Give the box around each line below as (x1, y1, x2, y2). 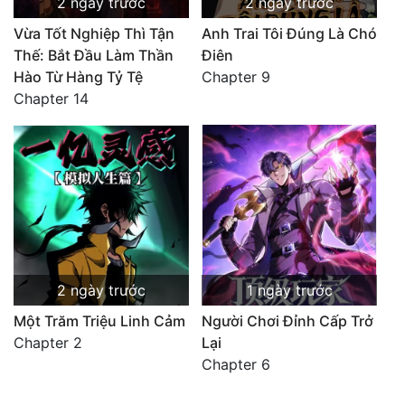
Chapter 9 (202, 67, 270, 86)
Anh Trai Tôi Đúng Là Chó (202, 24, 377, 42)
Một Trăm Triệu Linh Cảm (14, 311, 185, 330)
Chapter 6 (202, 354, 270, 373)
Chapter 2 (14, 333, 82, 352)
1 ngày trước (246, 280, 333, 299)
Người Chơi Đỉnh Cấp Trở (202, 311, 373, 330)
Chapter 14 (14, 89, 89, 108)
